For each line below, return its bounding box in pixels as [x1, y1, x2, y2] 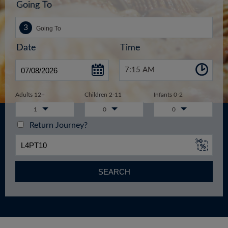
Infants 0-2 [153, 92, 183, 98]
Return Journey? [25, 121, 88, 130]
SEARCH [98, 167, 130, 176]
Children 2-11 [84, 92, 122, 98]
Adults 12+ [15, 92, 45, 98]
